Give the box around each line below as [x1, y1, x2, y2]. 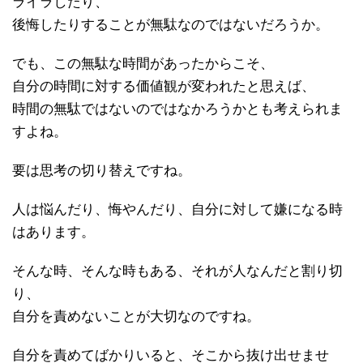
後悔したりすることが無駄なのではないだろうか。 [12, 16, 329, 32]
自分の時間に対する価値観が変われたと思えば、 [12, 78, 315, 94]
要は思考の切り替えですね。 [12, 162, 191, 178]
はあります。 [12, 224, 95, 240]
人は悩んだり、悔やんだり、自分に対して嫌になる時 [12, 201, 343, 217]
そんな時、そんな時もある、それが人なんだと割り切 [12, 263, 343, 279]
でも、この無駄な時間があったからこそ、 [12, 55, 274, 71]
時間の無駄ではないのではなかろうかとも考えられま [12, 100, 343, 117]
